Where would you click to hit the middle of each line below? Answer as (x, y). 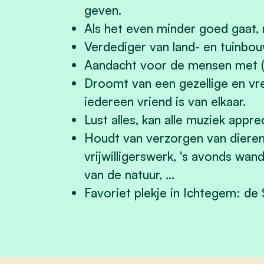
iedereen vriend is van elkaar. (165, 102)
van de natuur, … (130, 175)
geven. (103, 10)
